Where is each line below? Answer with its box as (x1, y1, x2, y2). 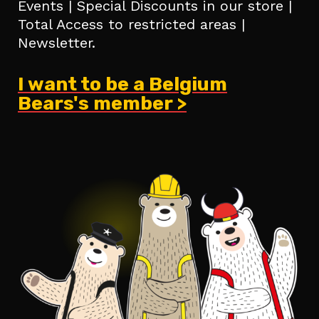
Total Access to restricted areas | (18, 15, 245, 33)
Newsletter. (18, 33, 95, 51)
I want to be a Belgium (18, 72, 227, 95)
